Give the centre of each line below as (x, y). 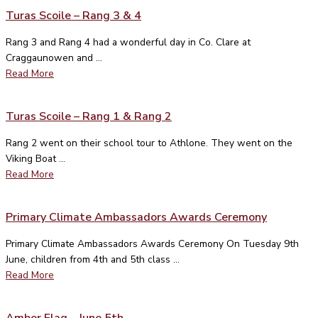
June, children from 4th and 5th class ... (93, 259)
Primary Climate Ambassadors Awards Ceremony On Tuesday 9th (152, 243)
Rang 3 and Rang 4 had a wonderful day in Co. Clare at (128, 42)
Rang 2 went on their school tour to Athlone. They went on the (149, 143)
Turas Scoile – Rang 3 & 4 (73, 15)
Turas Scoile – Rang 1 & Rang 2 (89, 116)
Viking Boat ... (35, 158)
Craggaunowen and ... (54, 57)
